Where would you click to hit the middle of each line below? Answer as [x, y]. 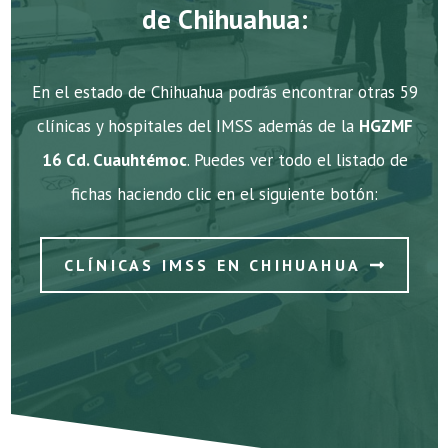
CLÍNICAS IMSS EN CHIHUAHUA [212, 264]
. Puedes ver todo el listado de [297, 160]
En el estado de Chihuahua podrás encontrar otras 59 [224, 92]
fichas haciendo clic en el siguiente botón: [224, 194]
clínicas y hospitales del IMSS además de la [197, 126]
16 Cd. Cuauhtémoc [114, 160]
